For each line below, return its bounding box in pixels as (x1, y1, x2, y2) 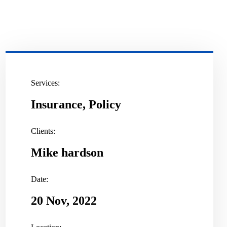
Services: (30, 78, 60, 87)
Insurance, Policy (30, 97, 121, 111)
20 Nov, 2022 (30, 194, 97, 207)
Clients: (30, 126, 55, 135)
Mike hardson (30, 145, 103, 159)
